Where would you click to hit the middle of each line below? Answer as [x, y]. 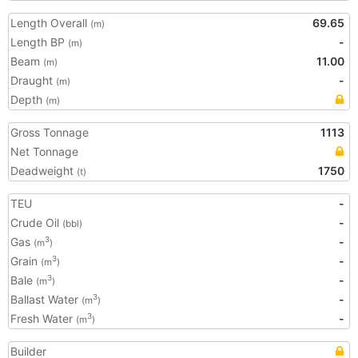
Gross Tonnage [50, 132]
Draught [33, 80]
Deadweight [44, 171]
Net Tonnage [44, 151]
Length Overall [50, 23]
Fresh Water [43, 318]
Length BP [39, 42]
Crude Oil [36, 223]
